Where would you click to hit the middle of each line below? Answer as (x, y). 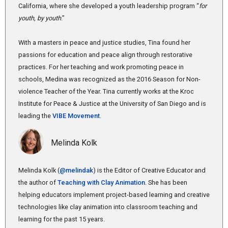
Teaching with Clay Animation (101, 182)
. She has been (166, 182)
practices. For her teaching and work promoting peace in (101, 67)
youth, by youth (40, 18)
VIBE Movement (76, 116)
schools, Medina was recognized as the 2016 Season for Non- (109, 79)
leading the (35, 116)
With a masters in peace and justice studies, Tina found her (104, 43)
